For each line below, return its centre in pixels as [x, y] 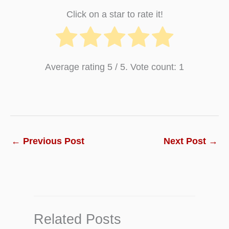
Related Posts [77, 219]
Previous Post [52, 141]
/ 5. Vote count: [146, 67]
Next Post [186, 141]
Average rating [76, 67]
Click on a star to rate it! [114, 14]
